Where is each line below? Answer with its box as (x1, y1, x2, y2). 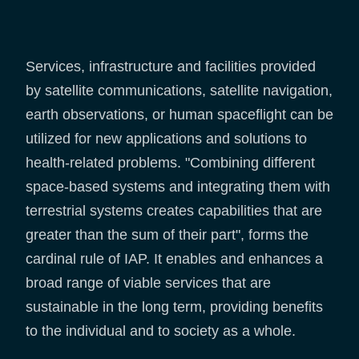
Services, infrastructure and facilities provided (26, 58, 316, 75)
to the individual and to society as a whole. (26, 323, 296, 339)
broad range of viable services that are (26, 275, 271, 291)
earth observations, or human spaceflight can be (26, 107, 333, 123)
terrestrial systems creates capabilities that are (26, 203, 322, 219)
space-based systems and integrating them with (26, 179, 330, 195)
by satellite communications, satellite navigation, (26, 83, 333, 99)
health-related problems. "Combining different (26, 155, 315, 171)
